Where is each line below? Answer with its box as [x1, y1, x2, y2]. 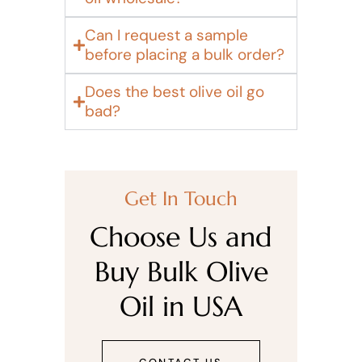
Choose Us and [90, 220, 272, 255]
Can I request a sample [85, 25, 248, 45]
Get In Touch [124, 187, 238, 211]
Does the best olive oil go [85, 82, 264, 102]
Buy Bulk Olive [94, 255, 268, 289]
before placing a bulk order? [85, 44, 284, 65]
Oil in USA [120, 289, 242, 324]
